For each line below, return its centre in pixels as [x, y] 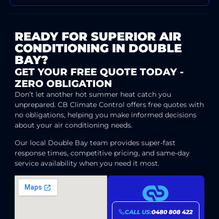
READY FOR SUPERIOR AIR [98, 37]
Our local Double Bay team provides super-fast [95, 142]
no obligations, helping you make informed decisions [106, 115]
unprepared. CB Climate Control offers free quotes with [109, 105]
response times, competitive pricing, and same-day [102, 153]
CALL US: [138, 212]
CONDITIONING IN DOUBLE [98, 48]
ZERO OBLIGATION [63, 84]
